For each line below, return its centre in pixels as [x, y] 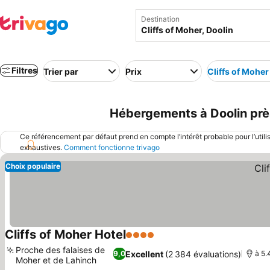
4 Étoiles [145, 241]
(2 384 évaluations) [203, 254]
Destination [160, 19]
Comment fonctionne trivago [112, 147]
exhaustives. [42, 147]
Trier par [61, 71]
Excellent [145, 254]
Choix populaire [33, 166]
